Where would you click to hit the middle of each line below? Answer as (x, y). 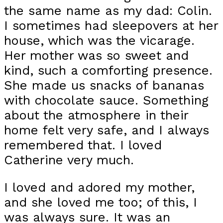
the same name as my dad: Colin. (108, 10)
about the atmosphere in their (96, 115)
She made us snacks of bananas (104, 85)
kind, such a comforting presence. (108, 70)
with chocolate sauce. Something (106, 100)
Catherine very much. (69, 160)
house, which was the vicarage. (99, 40)
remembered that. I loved (83, 145)
